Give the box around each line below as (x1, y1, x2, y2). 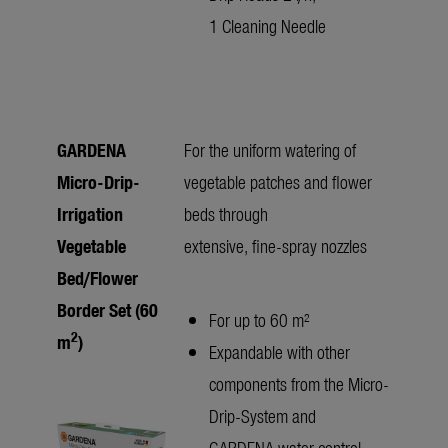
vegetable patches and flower (184, 169, 372, 195)
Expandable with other (209, 339, 350, 365)
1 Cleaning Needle (209, 13, 326, 39)
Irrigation (57, 201, 123, 227)
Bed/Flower (57, 265, 138, 291)
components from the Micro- (209, 371, 389, 397)
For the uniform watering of (184, 137, 356, 163)
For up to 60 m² (209, 307, 310, 333)
